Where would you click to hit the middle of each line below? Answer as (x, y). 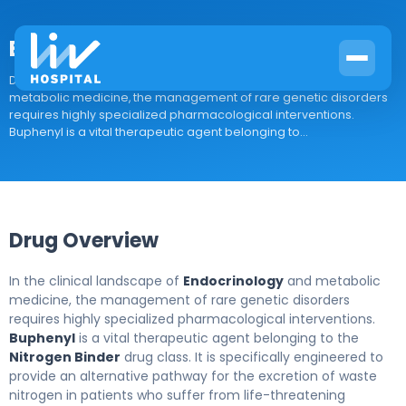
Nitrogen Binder (65, 357)
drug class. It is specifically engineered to (252, 357)
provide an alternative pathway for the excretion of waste (193, 376)
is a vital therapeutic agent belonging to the (217, 338)
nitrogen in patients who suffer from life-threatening (177, 395)
